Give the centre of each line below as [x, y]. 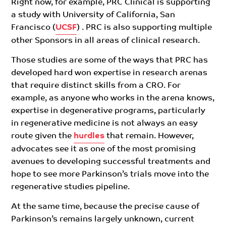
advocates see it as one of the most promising [104, 149]
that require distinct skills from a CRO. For [96, 86]
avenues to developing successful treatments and [111, 162]
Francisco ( [34, 27]
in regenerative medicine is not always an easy [105, 123]
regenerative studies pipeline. [71, 187]
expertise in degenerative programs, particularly [108, 111]
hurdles [89, 136]
